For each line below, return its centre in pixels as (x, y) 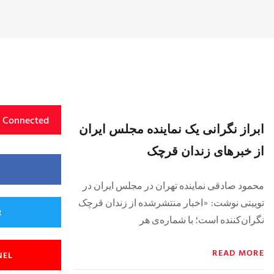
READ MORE (238, 252)
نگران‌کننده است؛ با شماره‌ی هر (202, 219)
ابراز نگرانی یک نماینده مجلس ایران (172, 128)
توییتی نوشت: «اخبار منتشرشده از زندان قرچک (171, 202)
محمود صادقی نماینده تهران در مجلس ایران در (173, 185)
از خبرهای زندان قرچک (206, 150)
